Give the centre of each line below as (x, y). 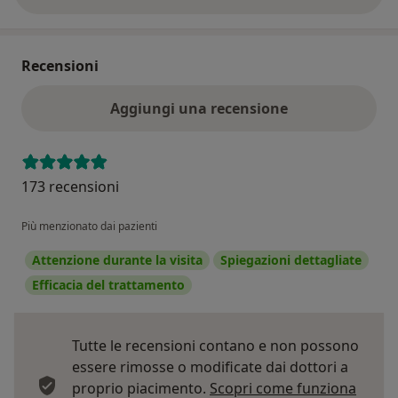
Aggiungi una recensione (199, 109)
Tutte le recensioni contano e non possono (215, 346)
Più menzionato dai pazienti (89, 227)
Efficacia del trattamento (108, 285)
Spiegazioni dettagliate (291, 260)
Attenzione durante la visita (117, 260)
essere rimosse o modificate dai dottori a (210, 367)
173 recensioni (70, 187)
